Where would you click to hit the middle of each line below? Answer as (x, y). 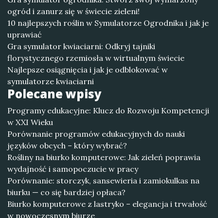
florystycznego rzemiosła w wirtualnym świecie (96, 58)
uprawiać (25, 35)
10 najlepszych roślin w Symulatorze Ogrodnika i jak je (108, 23)
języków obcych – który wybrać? (67, 145)
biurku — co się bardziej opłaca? (66, 192)
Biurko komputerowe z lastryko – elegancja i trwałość (107, 204)
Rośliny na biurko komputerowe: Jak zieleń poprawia (104, 157)
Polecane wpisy (54, 94)
